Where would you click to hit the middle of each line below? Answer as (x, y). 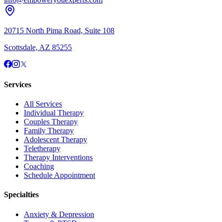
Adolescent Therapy (55, 140)
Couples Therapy (51, 122)
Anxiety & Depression (59, 214)
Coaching (39, 166)
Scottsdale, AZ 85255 (38, 47)
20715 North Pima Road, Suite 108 (59, 30)
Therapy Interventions (58, 158)
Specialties (21, 195)
